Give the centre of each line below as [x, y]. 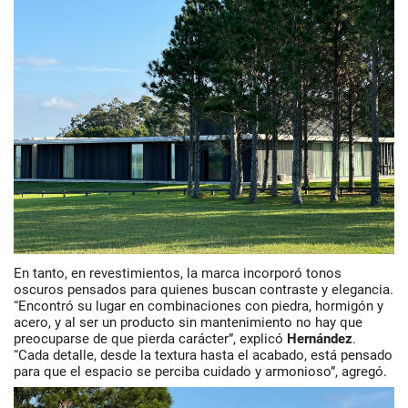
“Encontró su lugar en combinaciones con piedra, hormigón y [199, 306]
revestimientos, [138, 273]
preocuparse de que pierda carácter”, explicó [150, 339]
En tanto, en [51, 273]
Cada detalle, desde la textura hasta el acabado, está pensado [205, 355]
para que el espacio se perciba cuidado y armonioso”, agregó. [200, 372]
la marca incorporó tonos [264, 273]
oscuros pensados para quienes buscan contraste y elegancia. [204, 290]
